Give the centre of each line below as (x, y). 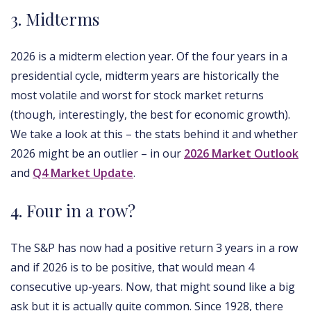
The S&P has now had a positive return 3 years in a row (154, 247)
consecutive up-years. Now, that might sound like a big (153, 286)
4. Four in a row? (73, 210)
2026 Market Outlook (241, 153)
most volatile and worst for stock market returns (137, 95)
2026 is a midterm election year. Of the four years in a (149, 56)
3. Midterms (55, 18)
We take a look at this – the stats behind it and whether (154, 134)
